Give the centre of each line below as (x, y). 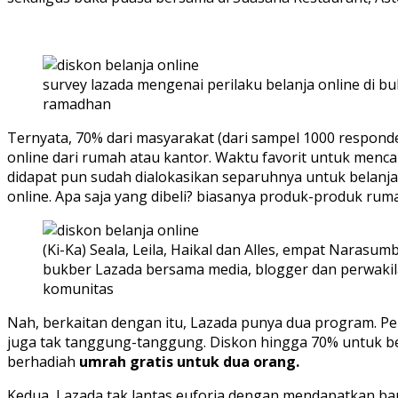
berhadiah (43, 362)
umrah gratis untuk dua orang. (189, 362)
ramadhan (77, 104)
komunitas (78, 289)
